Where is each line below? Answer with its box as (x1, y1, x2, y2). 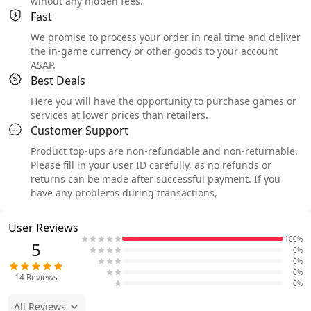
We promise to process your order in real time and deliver (31, 31, 301, 44)
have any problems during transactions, (31, 186, 217, 200)
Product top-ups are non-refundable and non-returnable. (31, 144, 298, 158)
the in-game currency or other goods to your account (31, 44, 278, 58)
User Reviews (8, 220, 78, 236)
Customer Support (31, 123, 128, 139)
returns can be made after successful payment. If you (31, 172, 280, 186)
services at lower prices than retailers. (31, 108, 208, 122)
